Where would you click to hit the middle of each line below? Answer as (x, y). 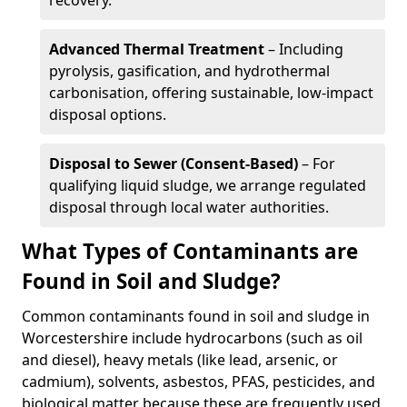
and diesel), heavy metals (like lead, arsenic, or (180, 360)
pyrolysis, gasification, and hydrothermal (189, 71)
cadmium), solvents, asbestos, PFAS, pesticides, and (199, 382)
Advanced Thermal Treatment (157, 49)
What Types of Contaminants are (190, 251)
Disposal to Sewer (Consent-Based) (174, 164)
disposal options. (108, 114)
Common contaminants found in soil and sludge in (196, 316)
